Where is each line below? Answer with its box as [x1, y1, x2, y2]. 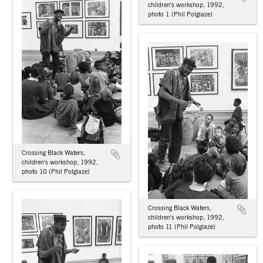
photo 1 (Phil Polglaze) [148, 11, 213, 18]
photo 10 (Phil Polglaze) [22, 168, 90, 175]
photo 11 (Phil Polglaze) [148, 223, 215, 230]
